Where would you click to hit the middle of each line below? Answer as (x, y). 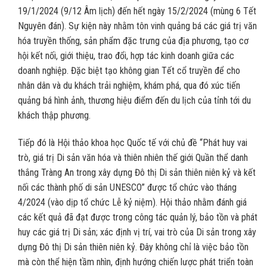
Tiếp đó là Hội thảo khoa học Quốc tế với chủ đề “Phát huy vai (133, 143)
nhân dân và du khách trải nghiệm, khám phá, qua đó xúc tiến (129, 86)
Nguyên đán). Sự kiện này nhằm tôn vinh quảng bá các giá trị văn (137, 26)
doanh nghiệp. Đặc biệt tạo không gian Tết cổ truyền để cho (129, 71)
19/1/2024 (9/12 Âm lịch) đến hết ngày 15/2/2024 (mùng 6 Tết (137, 11)
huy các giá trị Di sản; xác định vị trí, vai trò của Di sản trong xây (137, 232)
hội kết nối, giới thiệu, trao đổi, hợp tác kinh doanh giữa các (126, 56)
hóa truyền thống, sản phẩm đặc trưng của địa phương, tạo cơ (133, 41)
